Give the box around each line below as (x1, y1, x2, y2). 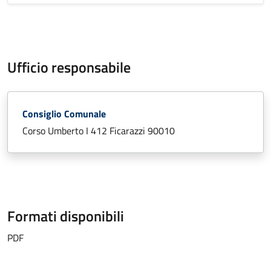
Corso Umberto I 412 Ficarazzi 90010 (22, 123, 175, 138)
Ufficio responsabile (7, 56, 131, 78)
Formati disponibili (7, 205, 124, 227)
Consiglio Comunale (22, 106, 106, 121)
